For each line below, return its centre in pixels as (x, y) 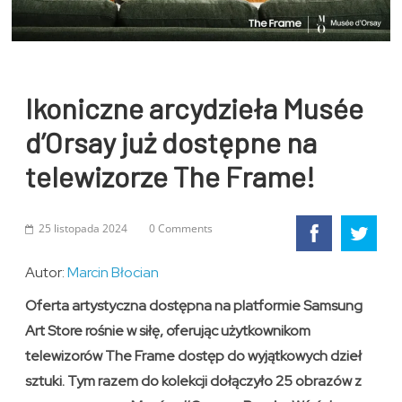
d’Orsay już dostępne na (171, 142)
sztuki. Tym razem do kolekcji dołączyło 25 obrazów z (194, 381)
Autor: (47, 273)
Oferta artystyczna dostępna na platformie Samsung (194, 306)
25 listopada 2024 (83, 229)
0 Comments (181, 229)
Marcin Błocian (114, 273)
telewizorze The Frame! (170, 176)
